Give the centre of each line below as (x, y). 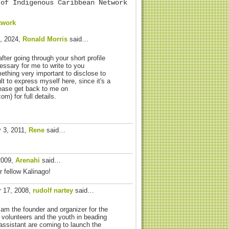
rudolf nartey (53, 190)
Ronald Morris (45, 39)
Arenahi (28, 160)
